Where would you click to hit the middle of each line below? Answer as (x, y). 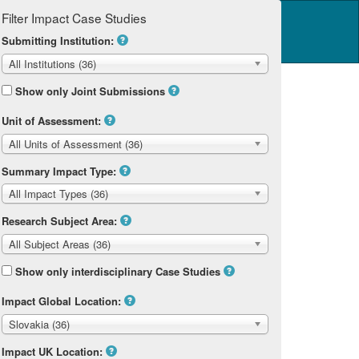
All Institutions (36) (52, 63)
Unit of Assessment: (51, 120)
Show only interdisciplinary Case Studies (118, 272)
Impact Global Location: (61, 301)
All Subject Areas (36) (60, 244)
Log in (262, 26)
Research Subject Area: (59, 221)
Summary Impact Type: (59, 171)
